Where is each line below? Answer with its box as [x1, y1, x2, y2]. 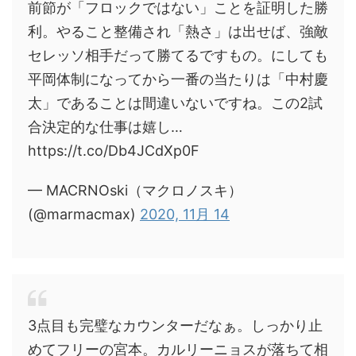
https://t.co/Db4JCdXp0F [28, 142, 199, 159]
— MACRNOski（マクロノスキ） [28, 182, 242, 199]
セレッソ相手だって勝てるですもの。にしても [28, 47, 328, 64]
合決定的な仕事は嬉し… [28, 118, 183, 135]
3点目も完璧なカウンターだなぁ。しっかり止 [28, 317, 323, 334]
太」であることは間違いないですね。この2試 [28, 95, 323, 111]
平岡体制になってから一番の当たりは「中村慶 [28, 71, 328, 87]
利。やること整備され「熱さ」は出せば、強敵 [28, 23, 328, 40]
